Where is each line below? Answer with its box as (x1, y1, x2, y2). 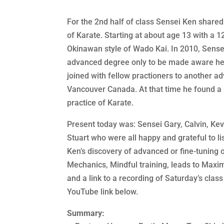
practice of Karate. (67, 97, 134, 107)
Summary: (67, 208, 105, 218)
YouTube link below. (67, 186, 138, 196)
